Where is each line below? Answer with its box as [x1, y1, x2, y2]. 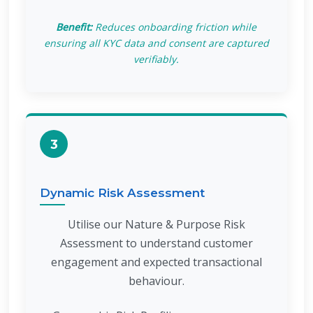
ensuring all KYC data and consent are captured [43, 36, 269, 50]
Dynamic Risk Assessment [40, 186, 205, 200]
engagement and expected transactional [50, 254, 262, 270]
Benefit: [56, 20, 93, 34]
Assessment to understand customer [59, 235, 253, 251]
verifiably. [133, 52, 180, 66]
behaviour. [128, 273, 184, 289]
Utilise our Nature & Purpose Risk [67, 217, 245, 232]
